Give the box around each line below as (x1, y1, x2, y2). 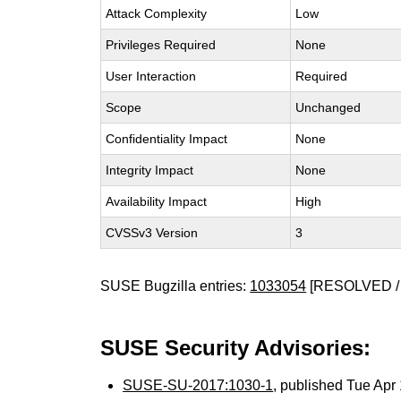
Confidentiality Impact (106, 132, 228, 146)
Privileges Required (106, 38, 217, 52)
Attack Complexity (106, 6, 208, 21)
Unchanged (295, 100, 362, 115)
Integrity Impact (106, 163, 194, 177)
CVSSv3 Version (106, 226, 199, 240)
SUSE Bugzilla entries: (100, 278, 251, 294)
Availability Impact (106, 194, 208, 209)
